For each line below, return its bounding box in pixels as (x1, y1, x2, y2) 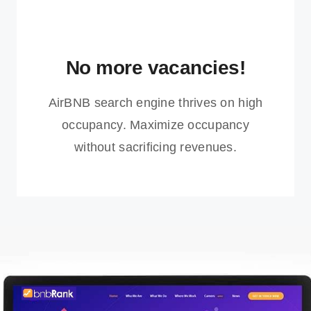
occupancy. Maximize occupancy (62, 118, 249, 132)
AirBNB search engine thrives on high (48, 96, 263, 110)
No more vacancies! (66, 57, 245, 78)
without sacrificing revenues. (74, 140, 237, 154)
